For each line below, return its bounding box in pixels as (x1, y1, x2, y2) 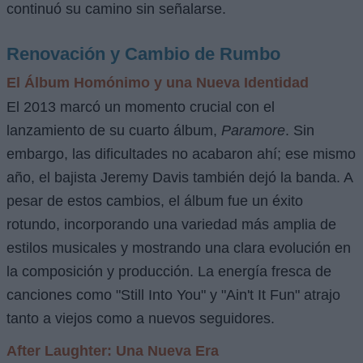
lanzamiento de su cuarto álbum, (6, 122, 221, 139)
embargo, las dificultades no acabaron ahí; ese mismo (6, 145, 356, 162)
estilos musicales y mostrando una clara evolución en (6, 239, 351, 256)
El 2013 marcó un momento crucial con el (6, 98, 275, 115)
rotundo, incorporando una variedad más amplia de (6, 216, 336, 233)
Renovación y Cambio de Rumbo (6, 44, 280, 64)
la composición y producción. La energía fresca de (6, 263, 331, 280)
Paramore (221, 122, 285, 139)
